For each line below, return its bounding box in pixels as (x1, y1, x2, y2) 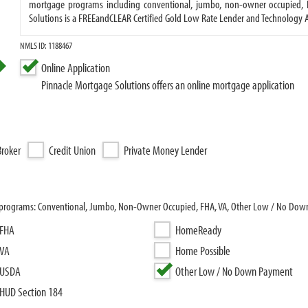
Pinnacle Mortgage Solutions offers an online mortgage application (41, 77, 295, 93)
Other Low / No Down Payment (175, 263, 293, 279)
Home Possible (175, 243, 230, 258)
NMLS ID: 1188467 (20, 39, 73, 52)
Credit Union (49, 142, 96, 158)
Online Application (41, 60, 111, 76)
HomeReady (175, 222, 221, 238)
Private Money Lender (124, 142, 207, 158)
